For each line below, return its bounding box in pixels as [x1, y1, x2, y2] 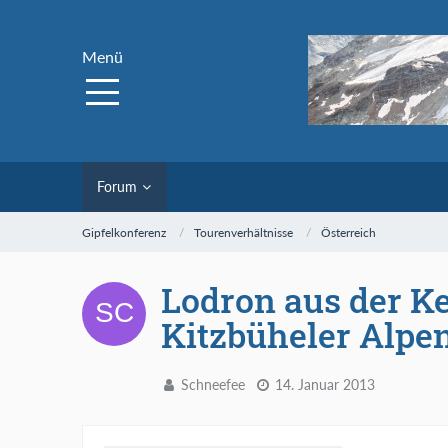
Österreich [321, 224, 376, 240]
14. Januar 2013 [275, 376, 375, 393]
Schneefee [181, 376, 245, 393]
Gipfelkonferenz [82, 224, 166, 240]
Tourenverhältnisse [194, 224, 293, 240]
